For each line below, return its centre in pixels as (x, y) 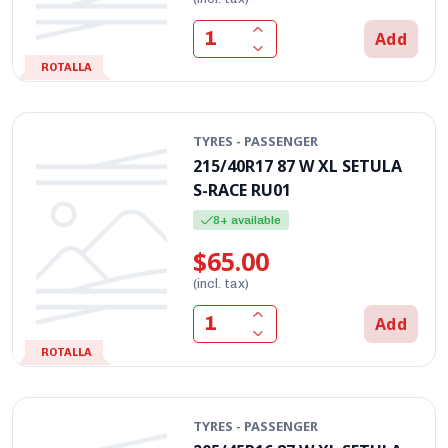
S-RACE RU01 (242, 189)
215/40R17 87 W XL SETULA (298, 165)
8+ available (247, 219)
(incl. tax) (221, 283)
